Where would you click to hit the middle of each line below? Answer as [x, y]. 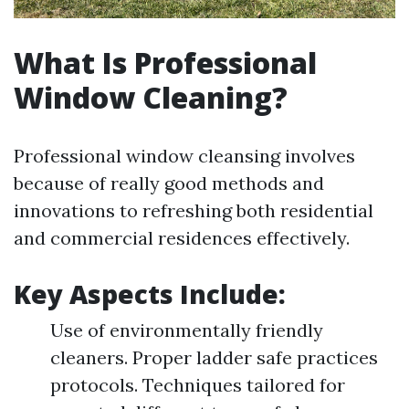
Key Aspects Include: [150, 294]
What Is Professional [165, 63]
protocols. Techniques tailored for [198, 385]
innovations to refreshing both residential [194, 211]
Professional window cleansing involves [184, 156]
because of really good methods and [169, 184]
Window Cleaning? [151, 98]
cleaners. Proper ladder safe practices [214, 358]
